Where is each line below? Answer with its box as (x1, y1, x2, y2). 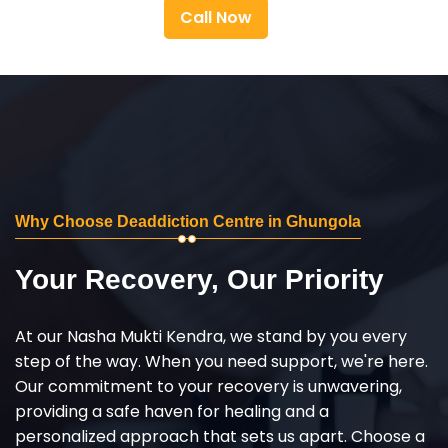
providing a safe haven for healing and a (15, 399, 329, 423)
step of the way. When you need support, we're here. (15, 349, 428, 373)
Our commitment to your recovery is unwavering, (15, 374, 402, 398)
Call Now (180, 5, 252, 29)
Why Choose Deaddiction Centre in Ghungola (15, 212, 361, 230)
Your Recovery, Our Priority (15, 263, 384, 295)
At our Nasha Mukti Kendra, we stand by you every (15, 324, 407, 348)
